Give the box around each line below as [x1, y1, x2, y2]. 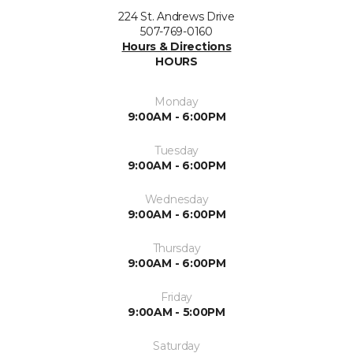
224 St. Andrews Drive [118, 9, 235, 24]
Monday [154, 95, 199, 109]
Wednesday [144, 192, 209, 206]
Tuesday [154, 143, 199, 158]
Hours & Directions [121, 39, 232, 54]
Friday [160, 290, 193, 304]
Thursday [152, 241, 201, 255]
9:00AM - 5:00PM [128, 305, 225, 319]
